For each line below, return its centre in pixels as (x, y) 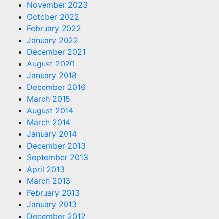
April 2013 (46, 169)
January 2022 (53, 40)
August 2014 (50, 110)
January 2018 (52, 75)
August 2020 (51, 64)
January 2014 (52, 134)
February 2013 (53, 193)
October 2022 (53, 17)
